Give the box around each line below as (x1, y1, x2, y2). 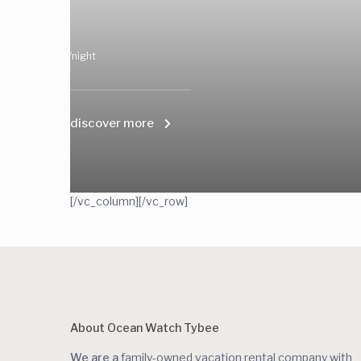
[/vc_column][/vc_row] (70, 194, 188, 209)
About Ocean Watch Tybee (70, 321, 219, 335)
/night (68, 50, 96, 63)
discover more (70, 116, 154, 131)
